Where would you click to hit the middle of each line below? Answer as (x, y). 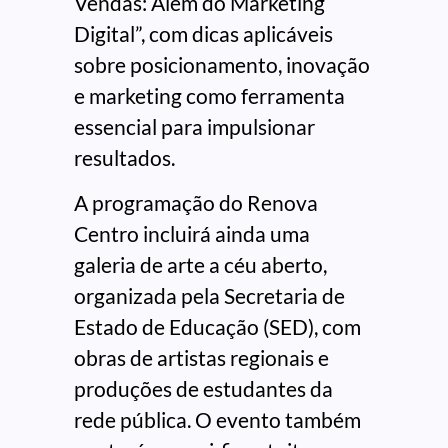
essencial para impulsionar (194, 126)
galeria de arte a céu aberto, (200, 265)
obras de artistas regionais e (201, 358)
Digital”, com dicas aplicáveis (203, 33)
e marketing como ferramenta (209, 95)
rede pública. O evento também (217, 420)
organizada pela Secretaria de (209, 296)
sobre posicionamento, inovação (222, 64)
